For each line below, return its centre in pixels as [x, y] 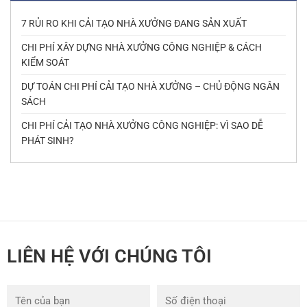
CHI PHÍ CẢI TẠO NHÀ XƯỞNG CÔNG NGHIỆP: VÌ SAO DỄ [142, 126]
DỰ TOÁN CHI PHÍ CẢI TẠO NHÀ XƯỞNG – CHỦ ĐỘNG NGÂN [150, 87]
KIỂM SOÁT [45, 63]
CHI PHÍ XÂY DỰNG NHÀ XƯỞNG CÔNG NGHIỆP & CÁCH [142, 48]
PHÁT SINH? [48, 141]
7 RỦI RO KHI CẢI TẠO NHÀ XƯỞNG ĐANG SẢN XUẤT [134, 24]
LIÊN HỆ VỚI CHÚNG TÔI [109, 257]
